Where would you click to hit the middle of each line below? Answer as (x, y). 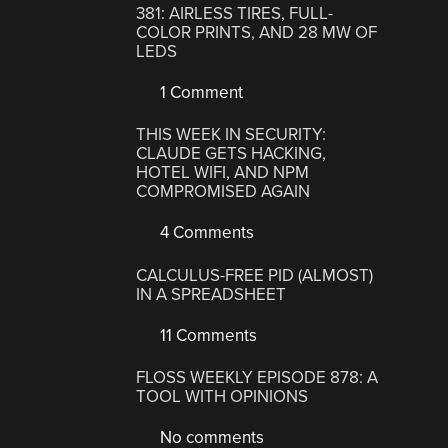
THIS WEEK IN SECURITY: (231, 135)
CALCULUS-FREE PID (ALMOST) (255, 275)
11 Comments (207, 335)
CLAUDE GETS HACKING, (231, 154)
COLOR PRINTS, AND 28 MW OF (257, 32)
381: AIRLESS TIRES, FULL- (235, 13)
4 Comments (205, 233)
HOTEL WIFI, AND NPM (223, 173)
